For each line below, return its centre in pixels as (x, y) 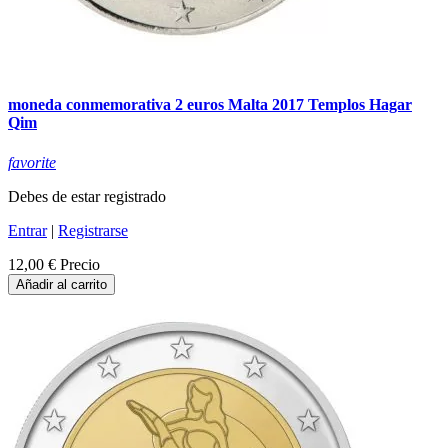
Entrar (27, 230)
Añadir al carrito (61, 284)
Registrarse (93, 230)
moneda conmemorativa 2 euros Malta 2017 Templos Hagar (210, 105)
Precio (80, 264)
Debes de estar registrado (87, 196)
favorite (32, 162)
